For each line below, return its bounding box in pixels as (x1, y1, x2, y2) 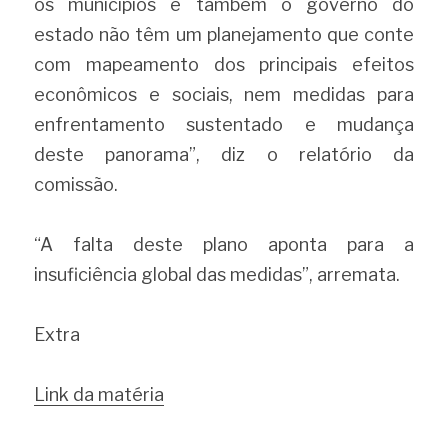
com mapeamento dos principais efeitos (34, 54, 414, 75)
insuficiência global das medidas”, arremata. (34, 264, 400, 285)
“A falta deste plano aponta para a (34, 234, 414, 255)
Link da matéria (34, 384, 164, 405)
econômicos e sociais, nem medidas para (34, 84, 414, 105)
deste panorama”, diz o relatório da (34, 144, 414, 165)
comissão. (34, 174, 118, 195)
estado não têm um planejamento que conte (34, 24, 414, 45)
